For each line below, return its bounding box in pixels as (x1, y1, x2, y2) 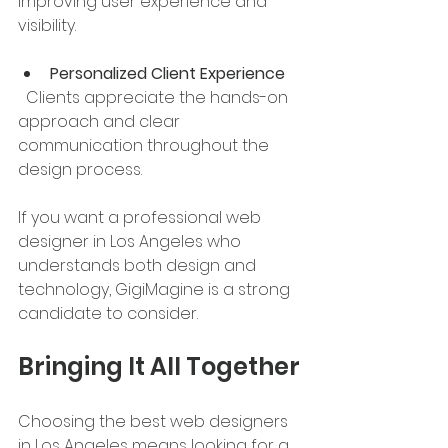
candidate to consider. (18, 302, 198, 326)
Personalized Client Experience (50, 62, 285, 86)
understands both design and (18, 254, 260, 278)
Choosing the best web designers (18, 410, 292, 434)
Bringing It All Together (18, 350, 300, 384)
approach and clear (18, 110, 184, 134)
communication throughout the (18, 134, 273, 158)
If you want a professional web (18, 206, 265, 230)
